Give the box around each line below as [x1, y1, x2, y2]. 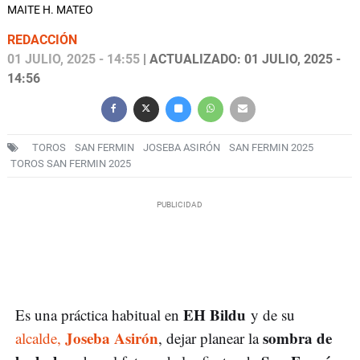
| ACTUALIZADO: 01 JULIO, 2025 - [140, 51, 341, 67]
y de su [246, 304, 295, 325]
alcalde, [15, 327, 65, 348]
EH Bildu [183, 303, 246, 325]
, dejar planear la [158, 327, 263, 348]
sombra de [263, 326, 332, 349]
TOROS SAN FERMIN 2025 [10, 157, 131, 170]
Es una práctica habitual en [15, 304, 183, 325]
